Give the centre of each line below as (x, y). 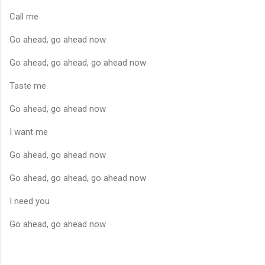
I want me (29, 132)
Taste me (28, 85)
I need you (30, 201)
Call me (24, 16)
